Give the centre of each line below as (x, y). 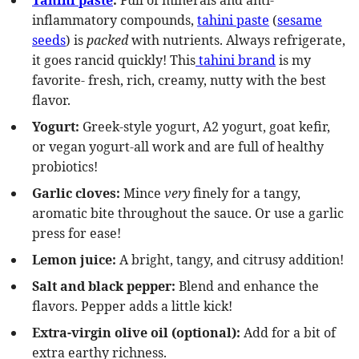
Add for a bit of (290, 333)
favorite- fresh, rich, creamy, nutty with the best (179, 80)
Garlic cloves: (76, 193)
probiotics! (65, 167)
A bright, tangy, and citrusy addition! (230, 260)
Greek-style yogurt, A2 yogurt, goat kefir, (206, 127)
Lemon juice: (74, 260)
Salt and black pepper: (104, 286)
